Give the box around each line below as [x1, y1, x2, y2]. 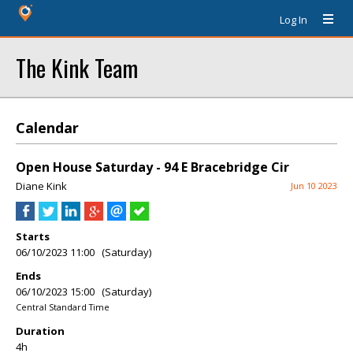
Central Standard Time [16, 301, 110, 313]
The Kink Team [16, 50, 138, 84]
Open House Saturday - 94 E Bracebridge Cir [16, 158, 289, 176]
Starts [16, 229, 50, 243]
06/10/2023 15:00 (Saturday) [16, 284, 151, 299]
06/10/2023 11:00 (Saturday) [16, 245, 151, 259]
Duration [16, 324, 65, 338]
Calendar [16, 118, 79, 137]
